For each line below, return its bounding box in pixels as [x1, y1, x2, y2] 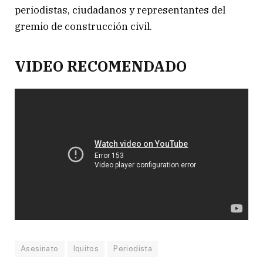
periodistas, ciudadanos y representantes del [15, 4, 225, 17]
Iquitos [73, 244, 99, 253]
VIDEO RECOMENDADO [15, 56, 187, 76]
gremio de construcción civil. [15, 20, 152, 33]
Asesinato [21, 244, 59, 253]
